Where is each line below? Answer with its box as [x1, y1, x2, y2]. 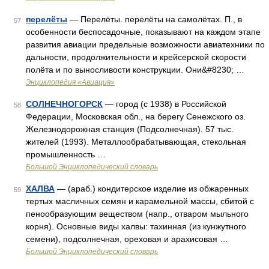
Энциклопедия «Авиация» [26, 78, 115, 86]
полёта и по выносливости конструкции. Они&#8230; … [26, 65, 244, 74]
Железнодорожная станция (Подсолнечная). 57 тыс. [26, 124, 234, 134]
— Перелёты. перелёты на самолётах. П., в [67, 14, 242, 24]
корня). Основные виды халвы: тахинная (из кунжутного [26, 222, 246, 231]
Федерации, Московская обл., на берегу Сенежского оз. [26, 112, 246, 121]
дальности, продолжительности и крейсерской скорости [26, 52, 246, 62]
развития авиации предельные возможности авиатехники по [26, 40, 265, 49]
